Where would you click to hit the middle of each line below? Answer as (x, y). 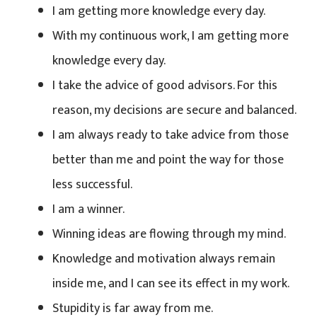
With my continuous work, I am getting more (171, 36)
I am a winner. (88, 209)
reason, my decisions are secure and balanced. (174, 110)
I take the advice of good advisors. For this (165, 85)
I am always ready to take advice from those (171, 135)
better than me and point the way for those (168, 160)
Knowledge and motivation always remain (164, 259)
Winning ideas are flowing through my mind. (169, 234)
